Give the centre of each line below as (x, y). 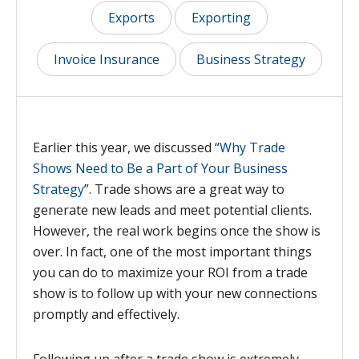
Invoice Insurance (107, 59)
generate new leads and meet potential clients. (172, 210)
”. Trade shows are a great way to (184, 189)
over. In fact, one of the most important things (172, 252)
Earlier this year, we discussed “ (126, 147)
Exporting (221, 18)
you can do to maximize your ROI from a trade (170, 272)
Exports (131, 18)
